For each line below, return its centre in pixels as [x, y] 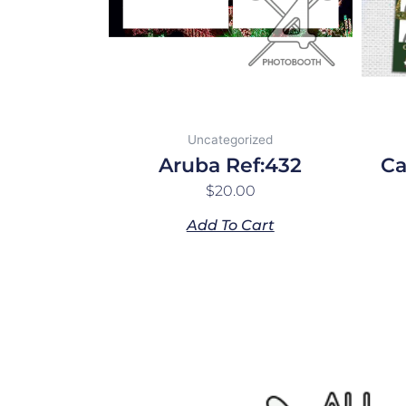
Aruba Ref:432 [231, 166]
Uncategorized [231, 140]
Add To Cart [230, 226]
